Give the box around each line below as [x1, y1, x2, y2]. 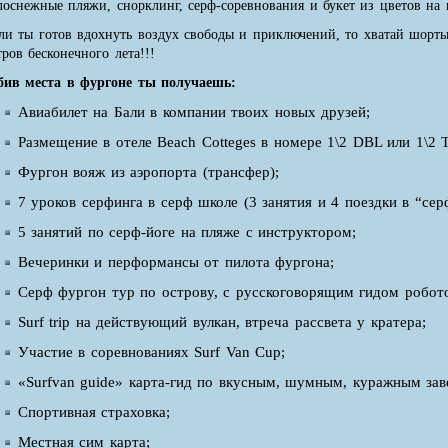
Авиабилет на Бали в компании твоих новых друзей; [18, 104, 371, 121]
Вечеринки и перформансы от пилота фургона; [18, 254, 335, 271]
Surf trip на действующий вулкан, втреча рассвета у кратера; [18, 314, 426, 331]
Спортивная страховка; [18, 404, 171, 421]
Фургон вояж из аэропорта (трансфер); [18, 164, 279, 181]
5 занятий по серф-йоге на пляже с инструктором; [18, 224, 357, 241]
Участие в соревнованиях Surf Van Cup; [18, 344, 286, 361]
